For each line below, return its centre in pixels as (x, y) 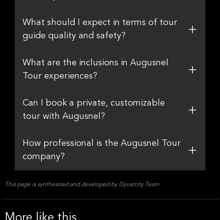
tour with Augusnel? (64, 116)
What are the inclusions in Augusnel (96, 63)
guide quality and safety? (74, 36)
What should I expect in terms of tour (100, 23)
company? (44, 157)
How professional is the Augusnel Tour (102, 143)
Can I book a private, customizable (94, 103)
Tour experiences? (60, 76)
